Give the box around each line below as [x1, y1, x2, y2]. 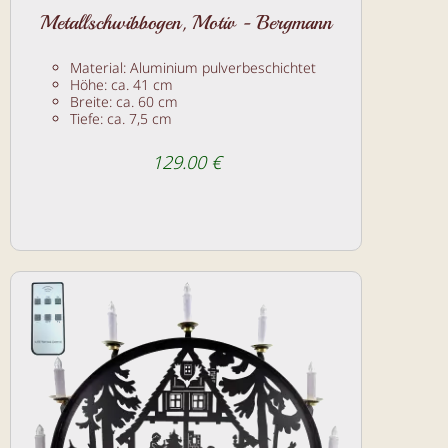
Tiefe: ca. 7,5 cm [70, 109, 172, 129]
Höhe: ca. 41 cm [70, 75, 173, 95]
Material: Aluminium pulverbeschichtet [70, 58, 316, 78]
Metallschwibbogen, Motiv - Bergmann [40, 10, 332, 36]
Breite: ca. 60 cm [70, 92, 178, 112]
